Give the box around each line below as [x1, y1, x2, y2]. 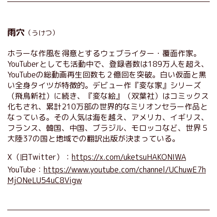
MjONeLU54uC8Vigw [7, 174, 82, 186]
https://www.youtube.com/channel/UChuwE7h [44, 164, 206, 175]
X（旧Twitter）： [7, 151, 72, 162]
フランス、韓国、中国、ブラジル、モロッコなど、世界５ [7, 122, 209, 133]
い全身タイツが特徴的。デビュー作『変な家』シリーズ [7, 79, 201, 91]
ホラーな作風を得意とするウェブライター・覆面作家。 [7, 47, 201, 59]
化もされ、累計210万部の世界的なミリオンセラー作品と [7, 101, 208, 112]
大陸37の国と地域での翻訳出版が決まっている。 [7, 133, 180, 144]
